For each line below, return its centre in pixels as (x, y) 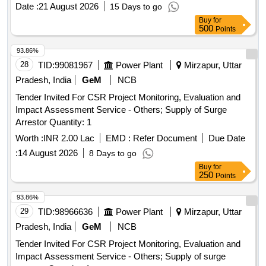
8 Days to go (113, 153)
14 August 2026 (48, 153)
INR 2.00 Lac (69, 138)
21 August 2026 (69, 7)
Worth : (29, 138)
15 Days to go (136, 7)
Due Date (227, 138)
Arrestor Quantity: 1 (70, 122)
